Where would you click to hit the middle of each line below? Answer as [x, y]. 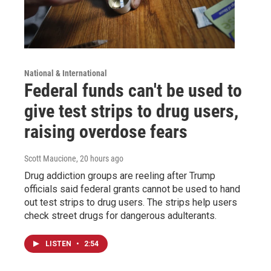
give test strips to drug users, [131, 111]
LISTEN [59, 243]
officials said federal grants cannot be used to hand [132, 189]
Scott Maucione [50, 158]
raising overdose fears [106, 131]
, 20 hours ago [100, 158]
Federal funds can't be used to [133, 90]
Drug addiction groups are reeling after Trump [120, 175]
